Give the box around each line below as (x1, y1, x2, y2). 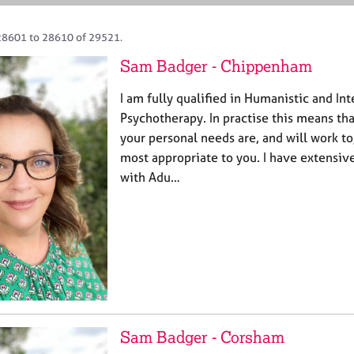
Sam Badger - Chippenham (120, 56, 312, 76)
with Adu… (120, 169, 180, 185)
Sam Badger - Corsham (120, 326, 284, 347)
